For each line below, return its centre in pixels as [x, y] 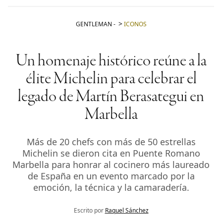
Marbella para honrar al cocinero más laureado [111, 165]
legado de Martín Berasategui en [111, 97]
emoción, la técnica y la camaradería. [111, 188]
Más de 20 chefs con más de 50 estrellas [111, 142]
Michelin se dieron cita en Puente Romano [111, 153]
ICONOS [135, 24]
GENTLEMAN [94, 24]
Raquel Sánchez [127, 211]
